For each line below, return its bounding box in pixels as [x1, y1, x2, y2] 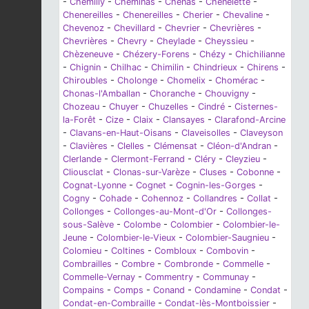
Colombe [123, 219, 161, 230]
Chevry [117, 36, 147, 47]
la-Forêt [63, 114, 96, 126]
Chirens [247, 62, 279, 73]
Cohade [99, 193, 132, 204]
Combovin [206, 246, 248, 257]
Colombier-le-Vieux [97, 232, 176, 243]
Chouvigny [205, 88, 249, 99]
